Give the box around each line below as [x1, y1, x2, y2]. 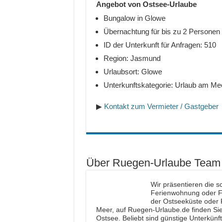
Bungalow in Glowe [103, 14, 166, 23]
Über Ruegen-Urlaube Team [86, 157, 221, 169]
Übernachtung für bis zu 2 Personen [103, 27, 220, 36]
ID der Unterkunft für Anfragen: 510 [103, 41, 216, 50]
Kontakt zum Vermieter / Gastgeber [104, 102, 219, 111]
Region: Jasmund [103, 54, 161, 63]
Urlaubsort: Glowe [103, 67, 162, 76]
